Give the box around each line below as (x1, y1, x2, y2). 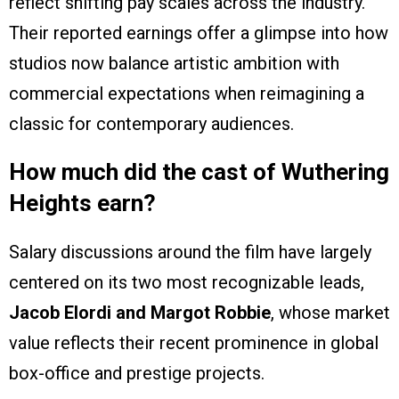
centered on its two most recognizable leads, (9, 272, 364, 294)
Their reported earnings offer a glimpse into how (9, 22, 388, 45)
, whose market (271, 302, 390, 324)
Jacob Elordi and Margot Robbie (9, 302, 271, 324)
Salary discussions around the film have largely (9, 241, 371, 264)
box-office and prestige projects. (9, 362, 265, 385)
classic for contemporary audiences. (9, 113, 294, 135)
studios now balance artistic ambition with (9, 53, 339, 75)
